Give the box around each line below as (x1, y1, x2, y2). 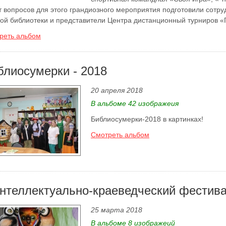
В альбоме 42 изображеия (91, 99, 179, 107)
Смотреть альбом (91, 131, 149, 139)
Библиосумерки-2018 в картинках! (91, 115, 203, 123)
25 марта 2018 (91, 206, 142, 214)
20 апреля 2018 (91, 86, 143, 94)
